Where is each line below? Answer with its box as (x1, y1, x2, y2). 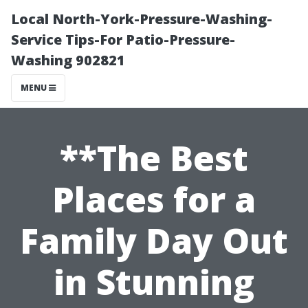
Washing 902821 (11, 51, 125, 69)
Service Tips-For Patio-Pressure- (11, 30, 235, 49)
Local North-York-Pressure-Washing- (11, 10, 272, 28)
